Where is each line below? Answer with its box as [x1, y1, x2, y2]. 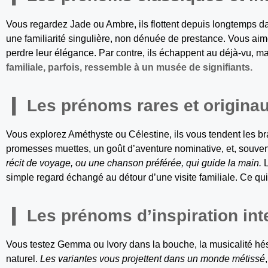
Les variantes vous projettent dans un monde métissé [40, 254, 265, 264]
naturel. [6, 254, 40, 264]
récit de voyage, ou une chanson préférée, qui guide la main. [6, 158, 261, 169]
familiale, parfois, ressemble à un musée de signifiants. [6, 62, 252, 73]
